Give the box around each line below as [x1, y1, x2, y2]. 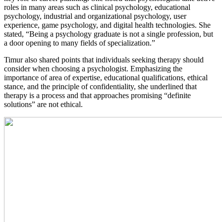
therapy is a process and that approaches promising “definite [4, 91, 191, 100]
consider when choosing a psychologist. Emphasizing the [4, 64, 182, 73]
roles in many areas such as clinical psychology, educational [4, 3, 190, 12]
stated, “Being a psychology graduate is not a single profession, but [4, 30, 213, 39]
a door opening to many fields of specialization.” [4, 39, 155, 48]
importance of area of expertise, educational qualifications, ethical [4, 73, 208, 82]
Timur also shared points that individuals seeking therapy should [4, 55, 204, 64]
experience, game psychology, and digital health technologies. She [4, 21, 211, 30]
